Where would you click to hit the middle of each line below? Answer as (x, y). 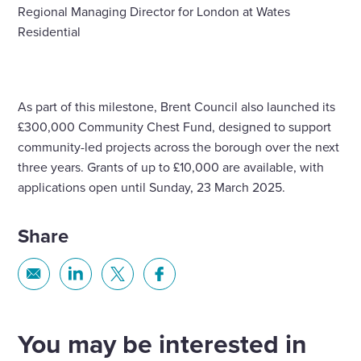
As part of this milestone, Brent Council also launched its (177, 107)
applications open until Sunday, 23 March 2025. (152, 187)
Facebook (186, 323)
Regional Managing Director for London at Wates (154, 11)
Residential (50, 31)
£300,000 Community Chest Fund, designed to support (175, 127)
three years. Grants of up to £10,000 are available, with (171, 167)
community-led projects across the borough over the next (179, 147)
